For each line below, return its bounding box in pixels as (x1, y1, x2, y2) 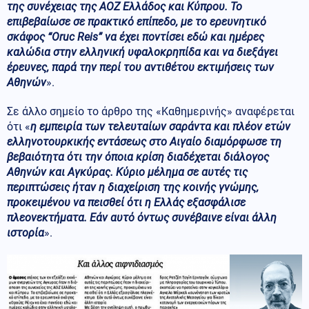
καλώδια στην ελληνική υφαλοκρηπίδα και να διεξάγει (7, 45, 278, 59)
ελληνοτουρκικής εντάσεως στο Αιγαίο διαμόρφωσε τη (7, 134, 281, 148)
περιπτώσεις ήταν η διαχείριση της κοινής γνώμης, (7, 180, 259, 194)
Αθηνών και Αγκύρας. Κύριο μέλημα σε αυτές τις (7, 165, 248, 179)
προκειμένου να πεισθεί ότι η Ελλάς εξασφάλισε (7, 195, 246, 209)
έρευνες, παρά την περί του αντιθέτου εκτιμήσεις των (7, 60, 274, 74)
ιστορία (7, 226, 44, 239)
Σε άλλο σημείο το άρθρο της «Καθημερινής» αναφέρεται (7, 104, 295, 118)
